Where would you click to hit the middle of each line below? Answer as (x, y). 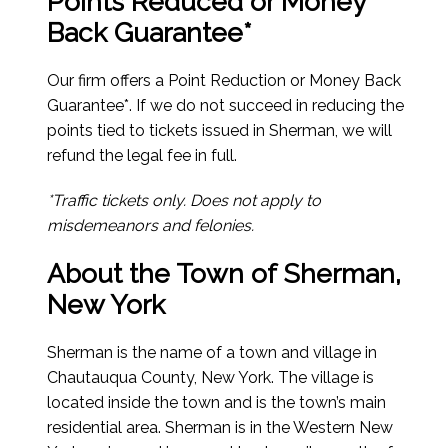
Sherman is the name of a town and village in (212, 353)
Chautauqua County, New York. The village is (211, 378)
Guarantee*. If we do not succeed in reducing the (226, 106)
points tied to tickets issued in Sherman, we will (220, 131)
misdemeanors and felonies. (151, 226)
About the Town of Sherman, (224, 274)
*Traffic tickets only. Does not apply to (184, 201)
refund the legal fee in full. (142, 156)
